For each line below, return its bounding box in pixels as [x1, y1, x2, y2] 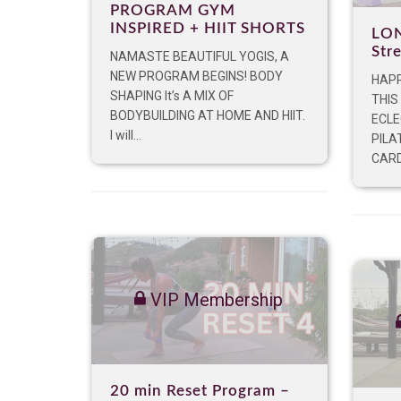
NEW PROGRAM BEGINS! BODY [110, 69, 283, 84]
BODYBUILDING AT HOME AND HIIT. [110, 108, 305, 124]
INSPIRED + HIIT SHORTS [110, 21, 305, 37]
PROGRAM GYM [110, 3, 235, 19]
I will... [110, 128, 141, 143]
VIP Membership [146, 289, 283, 311]
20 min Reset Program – [110, 383, 290, 399]
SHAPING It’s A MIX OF [110, 89, 234, 104]
